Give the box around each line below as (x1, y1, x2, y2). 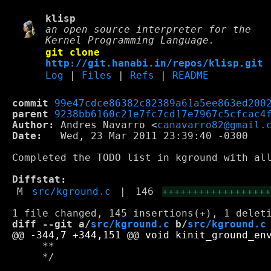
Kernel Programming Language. (45, 35, 215, 46)
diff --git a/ (12, 218, 91, 230)
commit (12, 98, 48, 109)
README (172, 70, 209, 81)
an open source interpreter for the (45, 24, 252, 35)
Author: (12, 120, 54, 131)
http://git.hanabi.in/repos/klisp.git (45, 58, 264, 69)
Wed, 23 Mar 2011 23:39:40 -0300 (42, 131, 248, 142)
